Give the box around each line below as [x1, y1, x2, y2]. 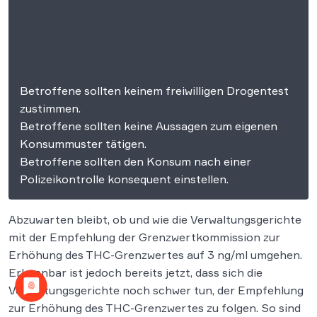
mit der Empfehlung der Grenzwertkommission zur [8, 230, 280, 245]
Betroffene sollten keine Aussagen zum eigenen [20, 119, 277, 134]
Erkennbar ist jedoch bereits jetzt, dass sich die [8, 265, 263, 280]
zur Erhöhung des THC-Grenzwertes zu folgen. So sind [8, 301, 301, 316]
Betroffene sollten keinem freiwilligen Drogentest [20, 83, 289, 98]
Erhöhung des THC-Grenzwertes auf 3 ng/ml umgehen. [8, 248, 302, 263]
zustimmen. [20, 101, 81, 116]
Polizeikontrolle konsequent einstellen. [20, 172, 229, 187]
